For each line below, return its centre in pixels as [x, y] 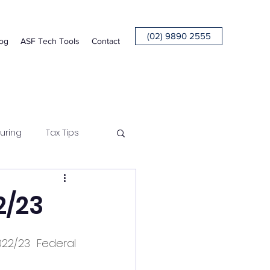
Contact [106, 41]
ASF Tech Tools [50, 41]
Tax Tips [62, 132]
